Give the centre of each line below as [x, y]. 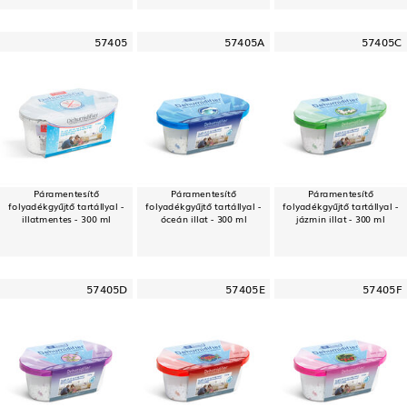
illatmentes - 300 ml [66, 218]
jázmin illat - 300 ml [341, 218]
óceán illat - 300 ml [203, 218]
